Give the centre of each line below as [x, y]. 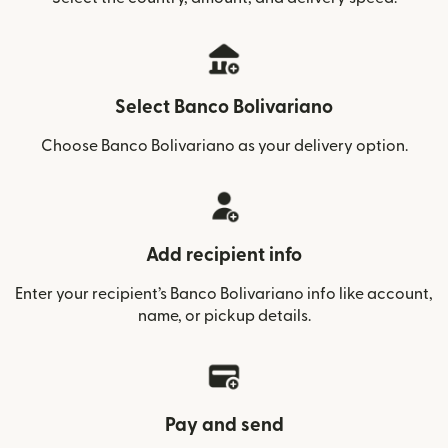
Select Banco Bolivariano [224, 107]
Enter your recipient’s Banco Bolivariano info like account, [224, 293]
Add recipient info [224, 255]
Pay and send [224, 425]
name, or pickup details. [224, 315]
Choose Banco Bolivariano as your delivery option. [224, 145]
